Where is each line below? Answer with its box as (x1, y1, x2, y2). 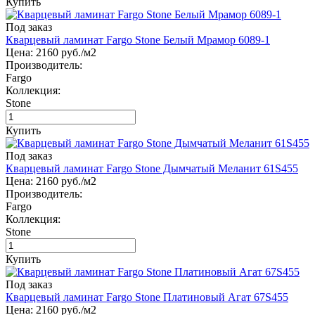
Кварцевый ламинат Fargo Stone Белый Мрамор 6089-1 (6, 33, 270, 46)
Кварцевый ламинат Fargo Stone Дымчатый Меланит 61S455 (6, 162, 298, 174)
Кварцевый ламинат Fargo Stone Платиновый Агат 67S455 (6, 290, 288, 303)
